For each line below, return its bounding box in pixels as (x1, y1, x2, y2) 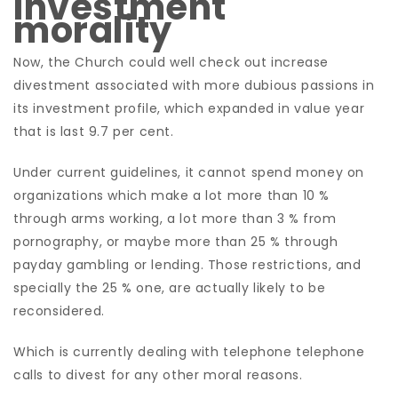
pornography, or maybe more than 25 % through (13, 233, 338, 251)
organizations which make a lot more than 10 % (13, 187, 330, 204)
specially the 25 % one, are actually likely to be (13, 279, 326, 297)
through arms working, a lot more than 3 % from (13, 210, 337, 227)
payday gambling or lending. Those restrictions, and (13, 256, 362, 274)
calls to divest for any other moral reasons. (13, 366, 303, 384)
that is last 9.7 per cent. (13, 123, 174, 140)
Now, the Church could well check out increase (13, 53, 330, 71)
